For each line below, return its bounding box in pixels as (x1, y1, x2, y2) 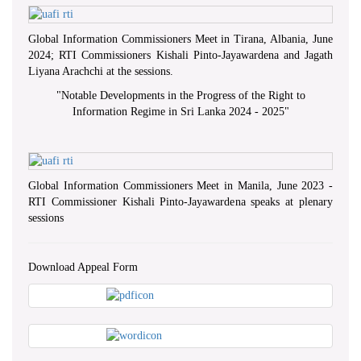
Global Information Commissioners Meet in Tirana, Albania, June (28, 32, 333, 45)
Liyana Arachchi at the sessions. (28, 64, 173, 77)
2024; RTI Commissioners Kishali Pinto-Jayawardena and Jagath (28, 48, 333, 61)
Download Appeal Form (28, 260, 138, 273)
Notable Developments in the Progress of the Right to (60, 89, 305, 102)
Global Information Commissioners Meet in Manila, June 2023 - (28, 179, 333, 192)
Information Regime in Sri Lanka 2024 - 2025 (72, 105, 284, 118)
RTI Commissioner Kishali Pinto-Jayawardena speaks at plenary (28, 195, 333, 208)
